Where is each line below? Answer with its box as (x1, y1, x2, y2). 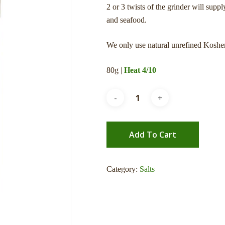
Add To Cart (129, 129, 177, 140)
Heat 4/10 (124, 66, 157, 74)
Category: (106, 165, 140, 173)
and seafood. (106, 16, 147, 24)
